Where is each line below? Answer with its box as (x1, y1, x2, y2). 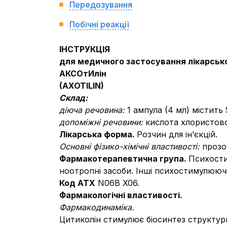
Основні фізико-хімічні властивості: (59, 141, 202, 152)
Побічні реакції (69, 19, 129, 29)
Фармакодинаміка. (59, 202, 134, 212)
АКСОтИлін (59, 68, 106, 79)
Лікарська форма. (59, 129, 137, 139)
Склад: (59, 93, 88, 103)
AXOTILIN (62, 81, 101, 91)
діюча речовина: (59, 105, 127, 115)
